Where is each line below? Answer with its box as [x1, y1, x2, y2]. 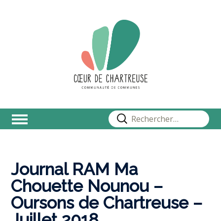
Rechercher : [114, 110, 159, 121]
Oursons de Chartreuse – [11, 193, 203, 213]
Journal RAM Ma [11, 159, 139, 179]
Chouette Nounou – [11, 176, 163, 196]
